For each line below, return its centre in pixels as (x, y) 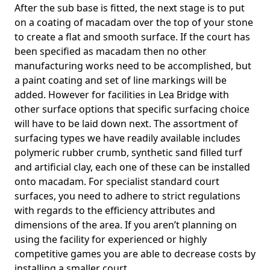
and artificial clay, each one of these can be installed (132, 167)
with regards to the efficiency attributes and (115, 210)
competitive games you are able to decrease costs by (135, 254)
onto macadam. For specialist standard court (117, 181)
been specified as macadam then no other (111, 51)
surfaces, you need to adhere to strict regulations (127, 196)
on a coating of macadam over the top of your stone (134, 22)
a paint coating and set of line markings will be (121, 80)
